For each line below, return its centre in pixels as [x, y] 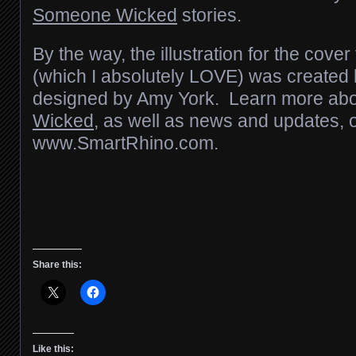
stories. [209, 15]
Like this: [53, 349]
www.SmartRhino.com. [126, 143]
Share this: [57, 265]
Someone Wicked [105, 15]
